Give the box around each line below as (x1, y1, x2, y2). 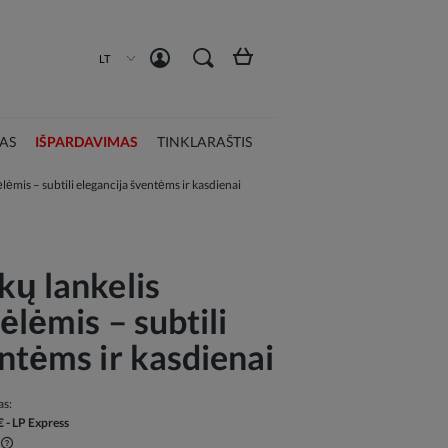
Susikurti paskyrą (103, 6, 201, 22)
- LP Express (6, 415, 70, 430)
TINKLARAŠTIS (156, 133, 252, 150)
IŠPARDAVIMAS (34, 133, 138, 150)
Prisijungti (214, 6, 271, 22)
